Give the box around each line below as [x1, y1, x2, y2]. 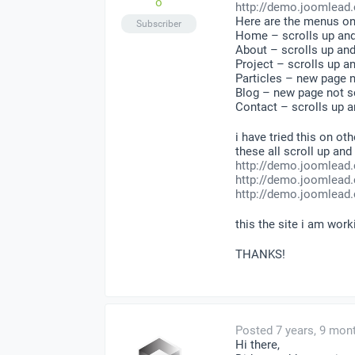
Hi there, [235, 337, 280, 352]
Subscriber [136, 17, 181, 29]
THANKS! [235, 246, 285, 261]
